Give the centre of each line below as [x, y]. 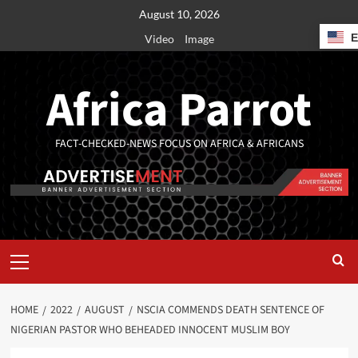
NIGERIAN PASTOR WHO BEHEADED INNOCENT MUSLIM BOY [150, 330]
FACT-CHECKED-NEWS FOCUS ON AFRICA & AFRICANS [179, 144]
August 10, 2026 [179, 14]
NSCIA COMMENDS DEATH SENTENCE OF [230, 310]
